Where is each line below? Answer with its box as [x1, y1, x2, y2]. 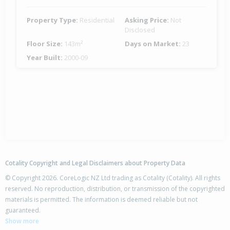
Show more [5, 217, 39, 226]
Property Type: [27, 15, 80, 25]
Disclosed [125, 25, 155, 35]
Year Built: [27, 53, 64, 63]
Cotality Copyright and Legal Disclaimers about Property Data [5, 159, 185, 168]
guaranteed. [5, 206, 41, 215]
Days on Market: [125, 39, 182, 49]
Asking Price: [125, 15, 170, 25]
